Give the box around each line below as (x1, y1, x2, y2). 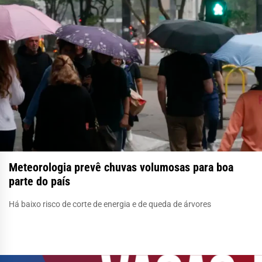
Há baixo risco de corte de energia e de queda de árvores (9, 199, 211, 209)
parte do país (9, 174, 70, 188)
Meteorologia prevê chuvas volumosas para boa (9, 160, 233, 174)
